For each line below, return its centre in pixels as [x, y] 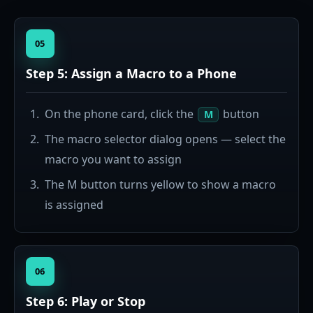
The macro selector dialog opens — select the [166, 139]
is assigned [74, 205]
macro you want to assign [114, 160]
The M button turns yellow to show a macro [161, 185]
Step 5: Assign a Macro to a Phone [131, 73]
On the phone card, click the [121, 114]
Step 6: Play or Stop [86, 301]
